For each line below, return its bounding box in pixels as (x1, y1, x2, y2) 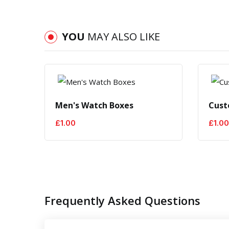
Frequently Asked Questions (44, 193, 200, 208)
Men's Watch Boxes (55, 100, 133, 111)
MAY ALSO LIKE (87, 30, 160, 43)
